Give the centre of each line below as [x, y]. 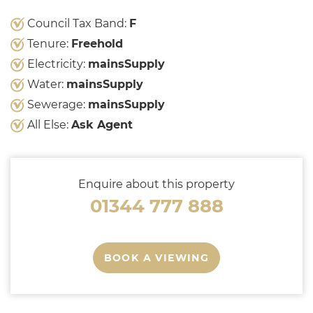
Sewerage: [56, 104]
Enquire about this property [156, 184]
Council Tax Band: [77, 23]
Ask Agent [102, 124]
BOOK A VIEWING [156, 257]
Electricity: [56, 64]
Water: [45, 84]
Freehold [97, 43]
